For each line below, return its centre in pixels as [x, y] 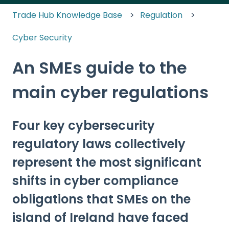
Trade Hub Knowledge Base [67, 15]
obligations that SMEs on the [101, 199]
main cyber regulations [110, 93]
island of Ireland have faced [100, 217]
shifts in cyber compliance [95, 180]
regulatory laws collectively [99, 144]
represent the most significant [107, 162]
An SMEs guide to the [100, 68]
